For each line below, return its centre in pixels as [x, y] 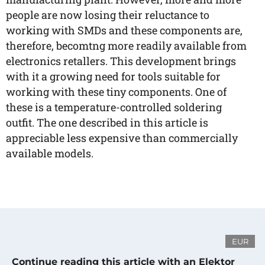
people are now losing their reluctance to [108, 15]
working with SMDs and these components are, [124, 30]
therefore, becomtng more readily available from [126, 46]
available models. [50, 153]
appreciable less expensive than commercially [122, 138]
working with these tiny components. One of [116, 92]
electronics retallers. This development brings [121, 61]
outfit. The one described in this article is [107, 122]
